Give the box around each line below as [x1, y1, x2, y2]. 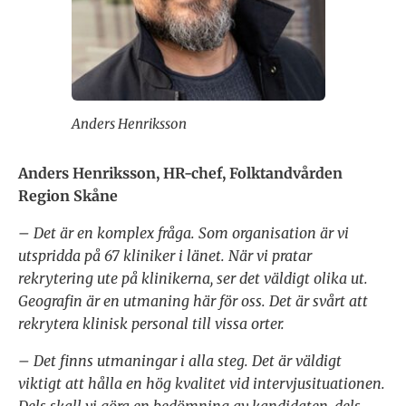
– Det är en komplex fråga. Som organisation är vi [18, 224, 349, 243]
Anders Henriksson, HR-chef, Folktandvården [18, 164, 343, 183]
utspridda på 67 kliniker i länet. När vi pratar [18, 246, 312, 266]
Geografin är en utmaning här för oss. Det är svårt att [18, 292, 368, 311]
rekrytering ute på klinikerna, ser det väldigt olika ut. [18, 269, 368, 288]
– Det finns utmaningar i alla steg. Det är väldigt [18, 352, 342, 371]
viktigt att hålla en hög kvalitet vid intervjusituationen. [18, 374, 385, 393]
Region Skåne [18, 187, 118, 206]
